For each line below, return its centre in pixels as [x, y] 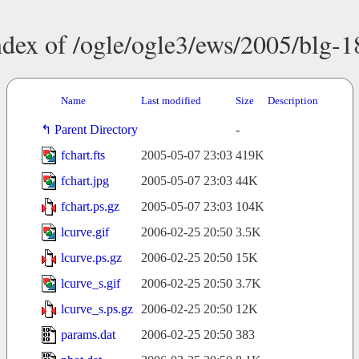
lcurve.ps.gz [91, 258]
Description [292, 101]
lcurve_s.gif [90, 284]
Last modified [171, 101]
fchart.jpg [85, 181]
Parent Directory [96, 130]
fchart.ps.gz [90, 207]
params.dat [88, 335]
